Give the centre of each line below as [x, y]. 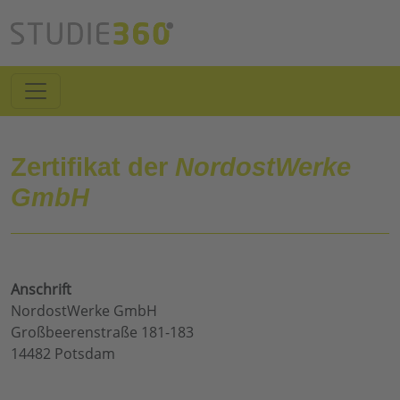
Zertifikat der [93, 167]
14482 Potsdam [63, 354]
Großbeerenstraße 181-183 [102, 333]
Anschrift [41, 290]
